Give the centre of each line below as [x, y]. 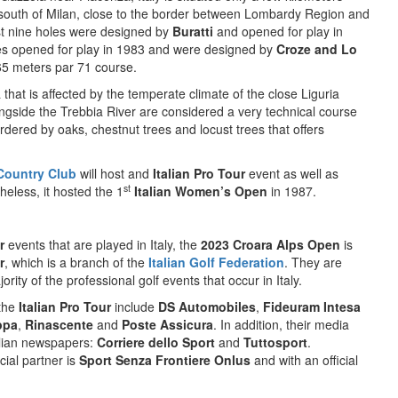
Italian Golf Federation [216, 262]
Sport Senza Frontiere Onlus [165, 360]
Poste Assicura [167, 324]
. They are [313, 262]
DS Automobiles [207, 306]
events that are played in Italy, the [103, 244]
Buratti [193, 31]
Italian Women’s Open [201, 191]
